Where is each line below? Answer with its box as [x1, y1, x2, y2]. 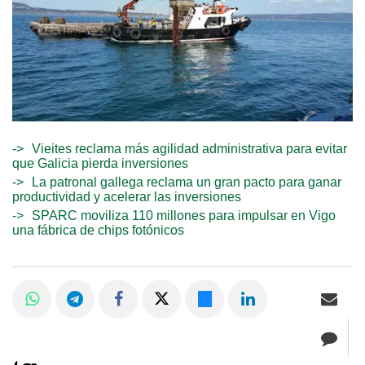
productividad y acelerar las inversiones [12, 190, 241, 204]
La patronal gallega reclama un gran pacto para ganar [32, 175, 341, 190]
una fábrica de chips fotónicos [12, 223, 184, 238]
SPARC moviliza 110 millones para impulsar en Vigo [32, 209, 336, 223]
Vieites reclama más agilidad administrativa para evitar [32, 142, 347, 156]
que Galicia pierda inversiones [12, 156, 188, 171]
